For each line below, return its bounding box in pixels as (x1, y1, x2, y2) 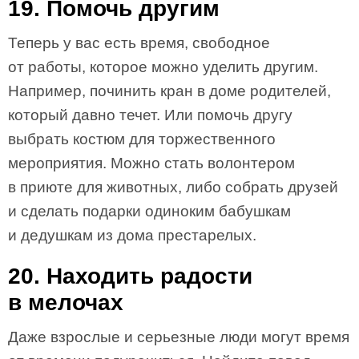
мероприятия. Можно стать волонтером (8, 155, 295, 171)
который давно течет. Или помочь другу (8, 107, 292, 123)
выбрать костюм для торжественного (8, 131, 276, 147)
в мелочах (8, 290, 123, 315)
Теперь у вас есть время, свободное (8, 34, 270, 51)
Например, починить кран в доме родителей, (8, 83, 331, 99)
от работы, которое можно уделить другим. (8, 58, 318, 75)
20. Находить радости (8, 264, 252, 288)
